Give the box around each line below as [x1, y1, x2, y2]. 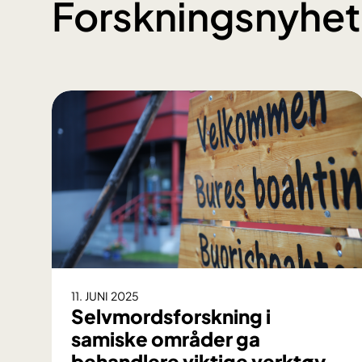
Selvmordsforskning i [71, 304, 271, 329]
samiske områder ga [71, 326, 260, 351]
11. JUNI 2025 [71, 288, 140, 304]
